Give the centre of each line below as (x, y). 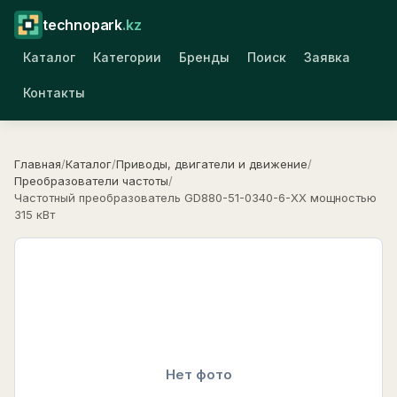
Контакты (54, 92)
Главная (38, 164)
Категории (127, 57)
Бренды (204, 57)
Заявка (327, 57)
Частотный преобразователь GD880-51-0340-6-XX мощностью (195, 198)
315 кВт (35, 214)
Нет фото (198, 374)
